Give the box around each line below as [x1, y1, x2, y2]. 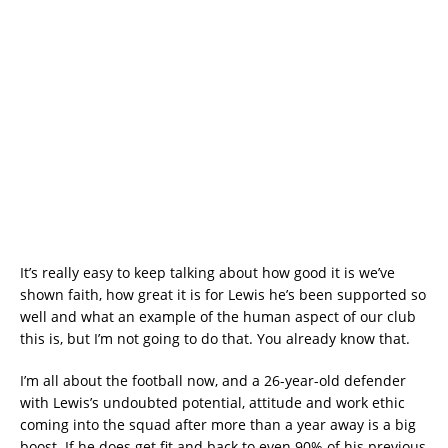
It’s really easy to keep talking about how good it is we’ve [20, 262, 395, 282]
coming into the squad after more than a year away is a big [20, 414, 416, 434]
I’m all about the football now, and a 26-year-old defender [20, 370, 406, 390]
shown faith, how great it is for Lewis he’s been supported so [20, 284, 426, 304]
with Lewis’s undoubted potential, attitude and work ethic [20, 392, 405, 412]
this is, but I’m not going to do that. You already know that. [20, 328, 410, 348]
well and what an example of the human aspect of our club [20, 306, 416, 326]
